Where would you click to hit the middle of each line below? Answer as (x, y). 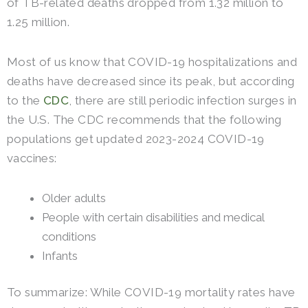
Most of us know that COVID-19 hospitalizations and (152, 62)
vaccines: (32, 158)
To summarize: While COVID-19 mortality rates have (151, 293)
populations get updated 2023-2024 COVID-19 (136, 139)
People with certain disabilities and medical (153, 217)
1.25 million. (38, 22)
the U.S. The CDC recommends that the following (144, 120)
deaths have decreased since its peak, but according (151, 81)
